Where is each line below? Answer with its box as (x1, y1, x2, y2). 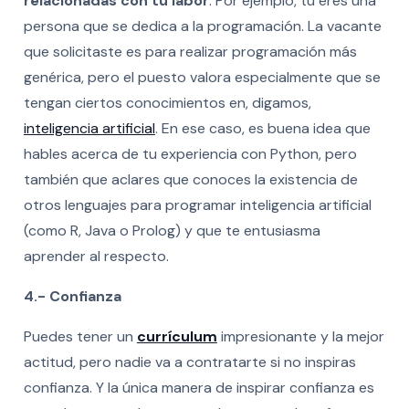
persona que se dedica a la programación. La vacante (23, 16, 382, 36)
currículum (136, 326, 217, 346)
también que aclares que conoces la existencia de (23, 169, 358, 189)
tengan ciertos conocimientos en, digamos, (23, 92, 311, 112)
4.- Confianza (23, 286, 121, 306)
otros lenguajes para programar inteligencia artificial (23, 194, 372, 215)
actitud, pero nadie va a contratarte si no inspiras (23, 351, 356, 372)
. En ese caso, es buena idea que (154, 118, 371, 138)
